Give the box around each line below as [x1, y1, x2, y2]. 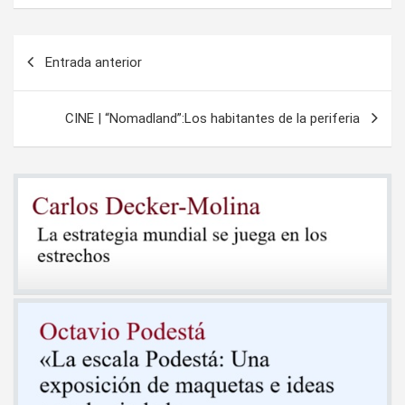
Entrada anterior [45, 53, 142, 71]
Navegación [13, 35, 134, 61]
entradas [13, 93, 101, 119]
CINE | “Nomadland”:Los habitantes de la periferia [65, 109, 360, 127]
